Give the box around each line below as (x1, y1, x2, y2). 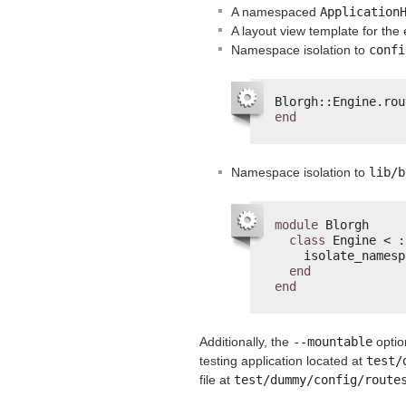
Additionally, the (199, 333, 293, 349)
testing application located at (199, 353, 366, 368)
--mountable (293, 333, 372, 349)
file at (199, 372, 234, 387)
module (275, 217, 318, 232)
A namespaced (231, 4, 320, 19)
